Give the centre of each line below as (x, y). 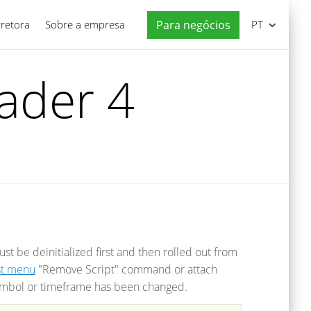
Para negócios (193, 25)
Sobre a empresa (85, 24)
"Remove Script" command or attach (126, 269)
